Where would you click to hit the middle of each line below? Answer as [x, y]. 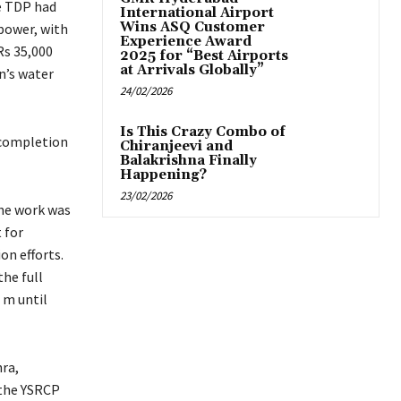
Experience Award [186, 42]
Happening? [163, 175]
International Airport [197, 13]
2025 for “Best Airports [204, 56]
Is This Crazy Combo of [203, 132]
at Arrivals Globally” [192, 71]
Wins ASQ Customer [192, 28]
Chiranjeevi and [176, 147]
